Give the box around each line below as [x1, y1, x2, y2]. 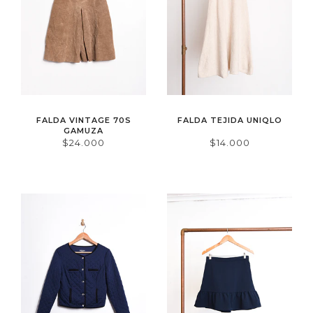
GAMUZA [64, 125, 103, 136]
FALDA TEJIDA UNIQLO [177, 115, 282, 125]
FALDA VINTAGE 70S [36, 115, 131, 125]
